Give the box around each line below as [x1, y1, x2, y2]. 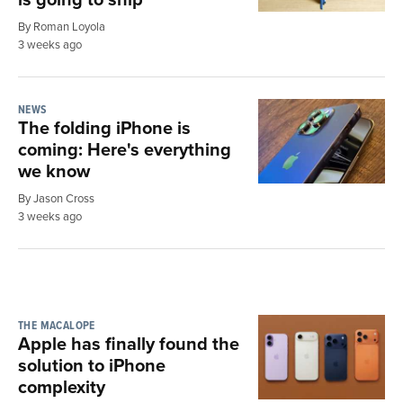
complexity [18, 372, 105, 399]
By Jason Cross [18, 189, 94, 206]
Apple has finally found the [18, 329, 239, 356]
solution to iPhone [18, 351, 166, 378]
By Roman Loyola [18, 17, 105, 34]
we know [18, 157, 90, 184]
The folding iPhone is [18, 113, 191, 140]
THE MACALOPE [18, 316, 95, 334]
